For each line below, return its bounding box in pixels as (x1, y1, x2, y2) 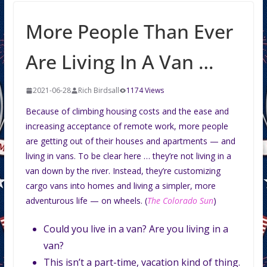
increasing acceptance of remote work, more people (25, 120, 228, 132)
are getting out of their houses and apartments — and (25, 135, 235, 147)
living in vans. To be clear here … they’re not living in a (25, 150, 231, 162)
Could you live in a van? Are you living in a (43, 222, 228, 236)
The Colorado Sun (147, 195, 213, 207)
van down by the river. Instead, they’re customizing (25, 165, 221, 177)
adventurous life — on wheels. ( (25, 195, 147, 207)
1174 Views (126, 85, 164, 96)
